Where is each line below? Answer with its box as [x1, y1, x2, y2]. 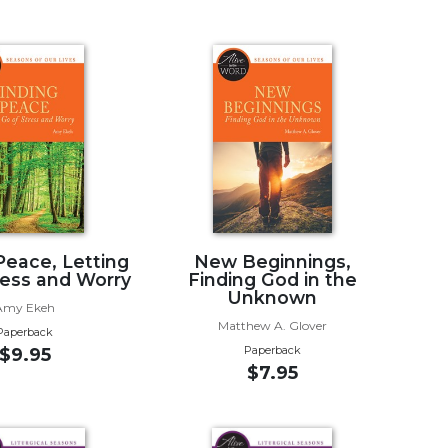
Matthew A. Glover [217, 317, 327, 333]
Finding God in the [187, 268, 357, 290]
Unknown [227, 286, 318, 308]
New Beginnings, [193, 250, 351, 272]
